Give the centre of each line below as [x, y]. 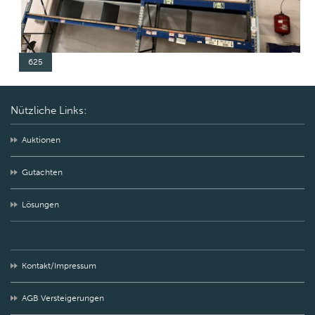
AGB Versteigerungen [63, 298]
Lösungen [40, 205]
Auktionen [41, 140]
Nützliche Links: [49, 110]
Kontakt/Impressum [59, 266]
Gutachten [42, 172]
